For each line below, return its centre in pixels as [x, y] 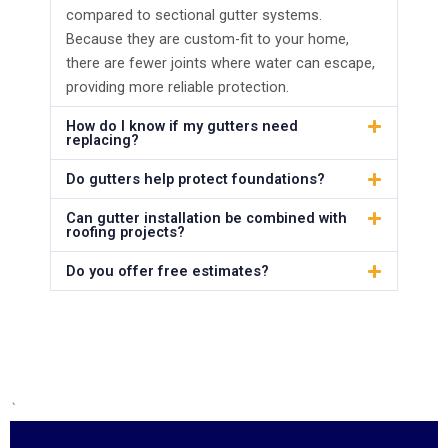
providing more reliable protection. [177, 87]
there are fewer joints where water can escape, [220, 63]
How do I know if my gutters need [182, 126]
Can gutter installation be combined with [206, 218]
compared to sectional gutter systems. [194, 15]
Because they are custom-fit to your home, [207, 39]
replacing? [102, 140]
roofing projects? [125, 232]
